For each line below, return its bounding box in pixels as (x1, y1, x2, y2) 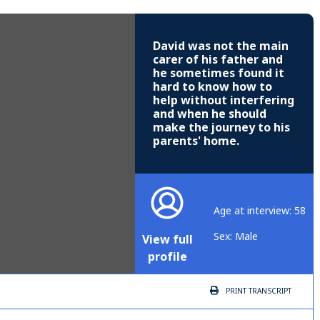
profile (147, 249, 187, 266)
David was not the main (153, 38, 289, 55)
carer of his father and (153, 51, 283, 69)
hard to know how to (153, 79, 272, 96)
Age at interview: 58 (214, 204, 306, 219)
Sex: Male (214, 229, 258, 244)
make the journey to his (153, 119, 290, 136)
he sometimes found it (153, 65, 284, 82)
